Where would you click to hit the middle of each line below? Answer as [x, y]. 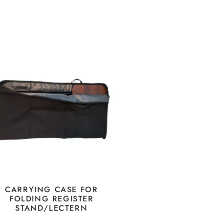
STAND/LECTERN [52, 208]
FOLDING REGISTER [51, 199]
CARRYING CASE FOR [52, 190]
